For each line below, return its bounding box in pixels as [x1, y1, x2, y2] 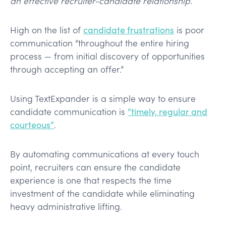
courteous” [10, 118, 54, 131]
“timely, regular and [128, 105, 207, 118]
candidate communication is [10, 105, 128, 118]
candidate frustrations [83, 23, 174, 36]
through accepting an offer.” [10, 63, 124, 75]
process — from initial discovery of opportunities [10, 49, 205, 62]
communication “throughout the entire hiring [10, 36, 189, 49]
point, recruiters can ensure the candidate [10, 160, 181, 173]
